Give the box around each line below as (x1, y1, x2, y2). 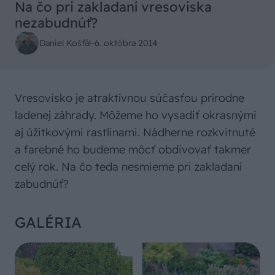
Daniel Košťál (39, 37, 91, 48)
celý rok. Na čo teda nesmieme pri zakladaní (15, 160, 242, 174)
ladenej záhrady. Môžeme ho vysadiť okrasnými (15, 108, 257, 123)
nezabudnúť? (15, 14, 98, 32)
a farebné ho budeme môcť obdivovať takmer (15, 142, 251, 157)
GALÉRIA (15, 213, 82, 232)
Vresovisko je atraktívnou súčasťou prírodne (15, 91, 244, 106)
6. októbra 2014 (95, 37, 158, 48)
